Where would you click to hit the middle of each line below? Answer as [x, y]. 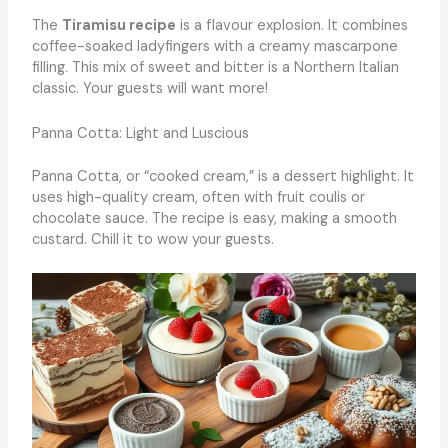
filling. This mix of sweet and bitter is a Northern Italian [215, 68]
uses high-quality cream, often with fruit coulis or [198, 197]
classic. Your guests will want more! [149, 89]
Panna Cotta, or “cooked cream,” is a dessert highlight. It [222, 176]
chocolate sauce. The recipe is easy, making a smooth [214, 218]
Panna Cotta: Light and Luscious [140, 133]
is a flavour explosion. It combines [291, 26]
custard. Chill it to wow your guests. [152, 239]
